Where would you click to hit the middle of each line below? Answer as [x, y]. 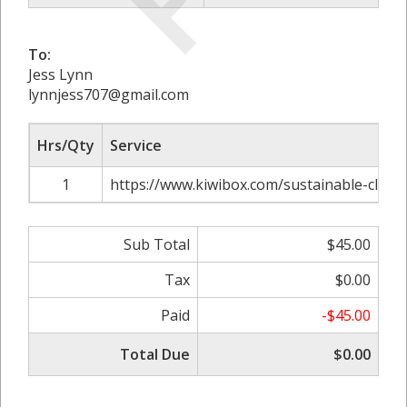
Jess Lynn [60, 74]
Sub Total [157, 244]
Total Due [155, 354]
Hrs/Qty [66, 145]
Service [136, 145]
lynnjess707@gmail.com [109, 94]
